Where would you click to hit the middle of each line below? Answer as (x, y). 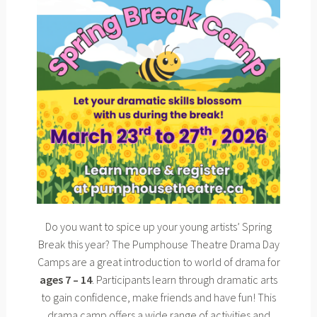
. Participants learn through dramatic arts (185, 280)
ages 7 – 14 (66, 280)
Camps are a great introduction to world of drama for (158, 262)
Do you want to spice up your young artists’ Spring (158, 227)
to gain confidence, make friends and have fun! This (158, 298)
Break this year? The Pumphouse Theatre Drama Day (158, 244)
